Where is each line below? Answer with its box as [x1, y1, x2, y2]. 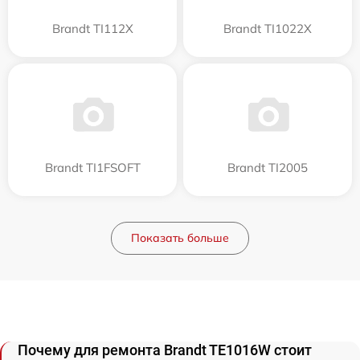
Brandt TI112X [51, 21, 133, 37]
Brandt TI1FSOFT [44, 160, 141, 176]
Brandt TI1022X [223, 21, 312, 37]
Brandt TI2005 [227, 160, 308, 176]
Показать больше [131, 231, 229, 246]
